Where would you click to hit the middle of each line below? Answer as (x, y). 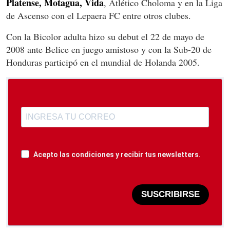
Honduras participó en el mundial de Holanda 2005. (103, 62)
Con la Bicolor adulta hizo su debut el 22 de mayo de (105, 36)
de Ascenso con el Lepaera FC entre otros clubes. (99, 15)
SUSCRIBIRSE (170, 195)
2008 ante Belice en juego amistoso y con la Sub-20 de (109, 49)
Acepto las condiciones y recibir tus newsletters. (117, 154)
